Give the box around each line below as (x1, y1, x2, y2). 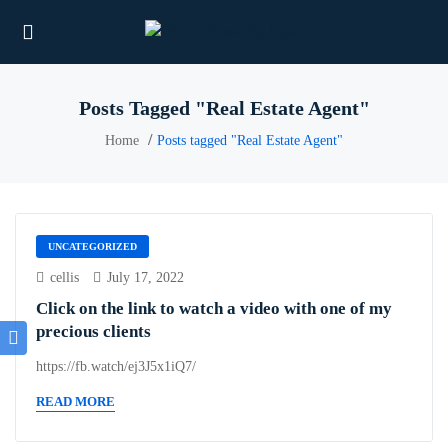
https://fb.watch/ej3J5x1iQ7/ (36, 358, 196, 374)
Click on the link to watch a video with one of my (36, 298, 392, 318)
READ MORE (36, 393, 115, 409)
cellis (46, 269, 79, 285)
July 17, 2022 (103, 269, 184, 285)
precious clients (36, 321, 151, 341)
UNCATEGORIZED (48, 241, 137, 252)
